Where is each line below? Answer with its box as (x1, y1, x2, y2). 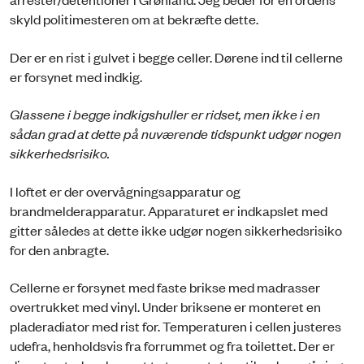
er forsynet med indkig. (10, 67, 142, 85)
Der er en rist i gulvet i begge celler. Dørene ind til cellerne (10, 47, 343, 66)
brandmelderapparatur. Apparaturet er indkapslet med (10, 201, 327, 219)
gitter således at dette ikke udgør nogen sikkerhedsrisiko (10, 220, 342, 239)
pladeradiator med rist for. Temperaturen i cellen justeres (10, 316, 341, 335)
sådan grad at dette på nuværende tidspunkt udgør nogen (10, 124, 341, 143)
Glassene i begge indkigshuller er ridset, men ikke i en (10, 105, 320, 123)
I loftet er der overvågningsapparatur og (10, 181, 240, 200)
